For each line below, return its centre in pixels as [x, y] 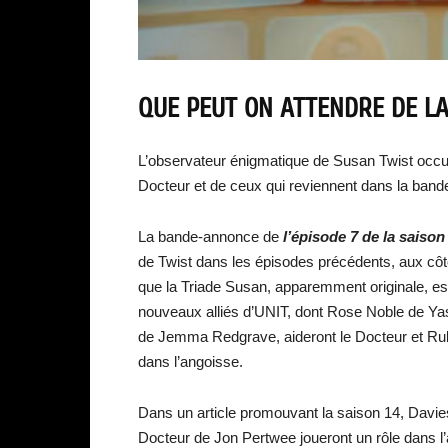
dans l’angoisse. [190, 361]
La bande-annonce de [210, 236]
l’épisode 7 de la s [345, 236]
